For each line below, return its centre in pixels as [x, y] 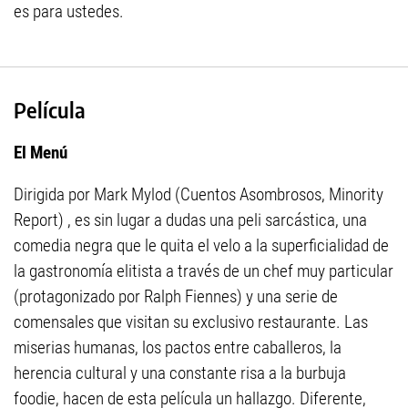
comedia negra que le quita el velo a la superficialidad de [201, 246]
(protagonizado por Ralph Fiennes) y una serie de [176, 297]
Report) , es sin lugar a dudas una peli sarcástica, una [190, 220]
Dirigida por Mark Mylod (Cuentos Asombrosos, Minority [199, 195]
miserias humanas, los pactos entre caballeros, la [178, 348]
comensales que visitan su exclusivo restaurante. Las [191, 322]
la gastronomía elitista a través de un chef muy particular [204, 271]
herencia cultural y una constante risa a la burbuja [180, 373]
